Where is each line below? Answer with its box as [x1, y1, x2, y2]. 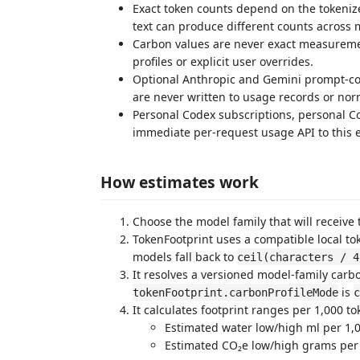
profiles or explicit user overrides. [133, 54, 313, 69]
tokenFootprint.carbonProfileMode [133, 285, 338, 299]
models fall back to [133, 248, 237, 264]
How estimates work [100, 170, 259, 193]
